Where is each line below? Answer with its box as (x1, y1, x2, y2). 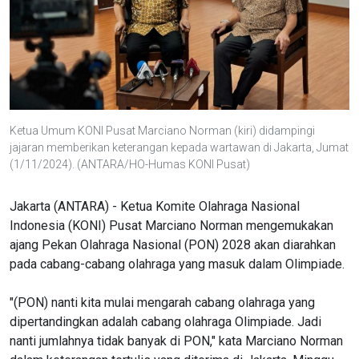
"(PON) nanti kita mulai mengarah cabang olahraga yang (10, 294, 315, 310)
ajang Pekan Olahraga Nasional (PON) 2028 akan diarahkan (10, 236, 336, 252)
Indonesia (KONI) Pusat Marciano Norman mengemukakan (10, 217, 333, 233)
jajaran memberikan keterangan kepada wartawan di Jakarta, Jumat (10, 140, 349, 154)
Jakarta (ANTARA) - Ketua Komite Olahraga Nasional (10, 198, 300, 214)
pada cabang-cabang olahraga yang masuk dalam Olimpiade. (10, 256, 345, 272)
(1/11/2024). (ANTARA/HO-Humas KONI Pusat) (10, 157, 250, 171)
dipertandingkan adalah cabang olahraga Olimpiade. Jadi (10, 313, 321, 329)
